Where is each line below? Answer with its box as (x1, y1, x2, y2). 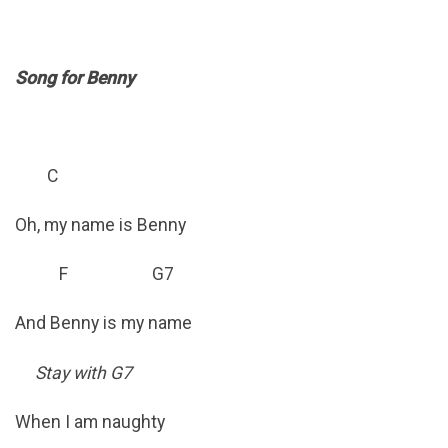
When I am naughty (15, 411, 165, 432)
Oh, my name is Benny (15, 215, 186, 236)
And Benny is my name (15, 313, 192, 334)
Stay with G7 (35, 362, 132, 383)
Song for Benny (15, 67, 135, 88)
